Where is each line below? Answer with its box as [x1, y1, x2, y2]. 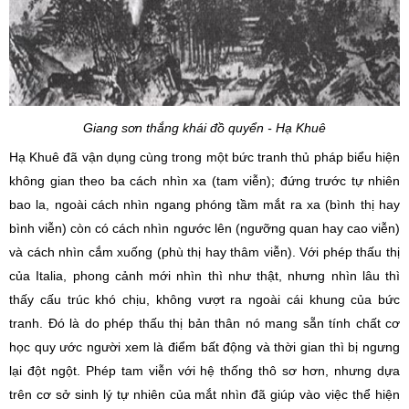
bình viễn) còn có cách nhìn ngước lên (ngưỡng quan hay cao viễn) [9, 221, 400, 236]
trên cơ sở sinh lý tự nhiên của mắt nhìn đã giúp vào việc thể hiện [9, 387, 400, 402]
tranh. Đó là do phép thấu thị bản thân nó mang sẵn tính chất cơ [9, 316, 400, 330]
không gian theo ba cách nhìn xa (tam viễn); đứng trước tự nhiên [9, 173, 400, 188]
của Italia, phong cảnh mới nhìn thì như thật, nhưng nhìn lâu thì [9, 268, 400, 283]
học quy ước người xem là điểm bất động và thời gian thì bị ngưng [9, 340, 400, 354]
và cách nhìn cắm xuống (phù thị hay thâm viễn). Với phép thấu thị [9, 245, 400, 259]
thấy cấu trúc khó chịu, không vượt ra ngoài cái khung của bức [9, 292, 400, 307]
